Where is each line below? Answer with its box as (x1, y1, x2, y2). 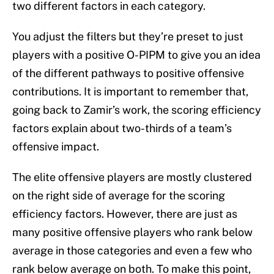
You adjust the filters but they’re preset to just (12, 30, 243, 43)
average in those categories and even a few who (12, 244, 252, 257)
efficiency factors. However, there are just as (12, 207, 237, 221)
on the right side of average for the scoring (12, 189, 225, 202)
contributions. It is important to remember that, (12, 85, 248, 98)
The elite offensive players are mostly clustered (12, 171, 252, 184)
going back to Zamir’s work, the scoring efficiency (12, 103, 261, 117)
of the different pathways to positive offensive (12, 67, 244, 80)
